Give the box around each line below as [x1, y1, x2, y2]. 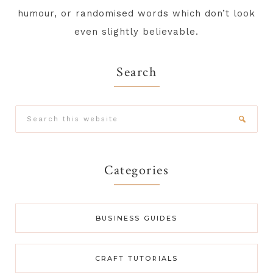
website [15, 145, 54, 157]
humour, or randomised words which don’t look [18, 8, 255, 19]
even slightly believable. [74, 26, 199, 38]
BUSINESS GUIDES [96, 214, 177, 223]
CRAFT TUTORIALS [94, 254, 179, 263]
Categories [104, 161, 169, 180]
